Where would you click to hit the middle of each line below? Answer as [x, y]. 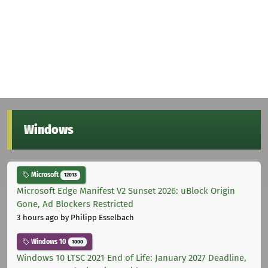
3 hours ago [38, 218]
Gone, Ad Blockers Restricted [75, 204]
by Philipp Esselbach [96, 218]
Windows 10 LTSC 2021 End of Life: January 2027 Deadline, [132, 258]
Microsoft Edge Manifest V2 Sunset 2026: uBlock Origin [126, 191]
